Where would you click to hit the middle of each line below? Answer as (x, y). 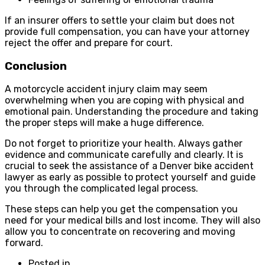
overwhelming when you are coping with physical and (125, 101)
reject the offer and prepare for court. (89, 43)
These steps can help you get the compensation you (121, 209)
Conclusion (36, 66)
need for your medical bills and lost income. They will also (132, 221)
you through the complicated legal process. (101, 189)
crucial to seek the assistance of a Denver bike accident (129, 166)
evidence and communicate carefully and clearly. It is (124, 155)
